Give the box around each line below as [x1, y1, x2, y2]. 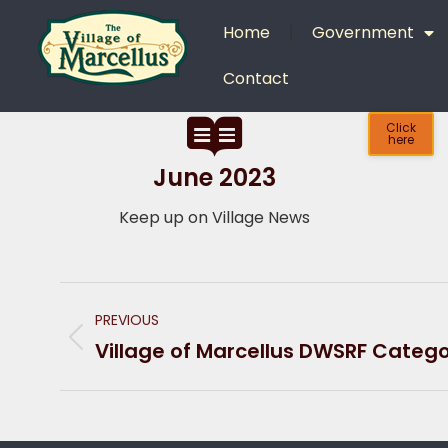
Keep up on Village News [118, 206, 310, 229]
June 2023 [152, 161, 276, 194]
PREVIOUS [95, 310, 159, 330]
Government [312, 21, 415, 44]
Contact [223, 67, 290, 90]
